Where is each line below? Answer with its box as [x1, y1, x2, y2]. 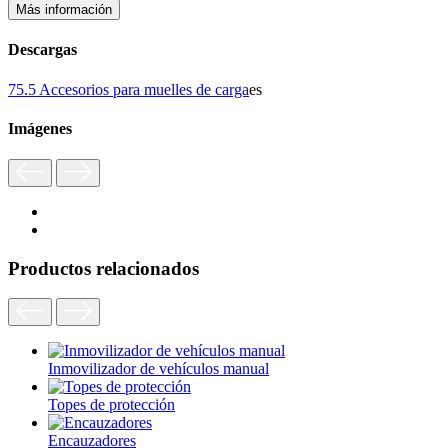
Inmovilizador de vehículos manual [48, 360, 269, 378]
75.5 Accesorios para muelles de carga [8, 80, 249, 98]
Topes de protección [48, 396, 175, 414]
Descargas [8, 41, 77, 59]
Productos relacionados [8, 257, 199, 279]
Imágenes [8, 119, 72, 137]
